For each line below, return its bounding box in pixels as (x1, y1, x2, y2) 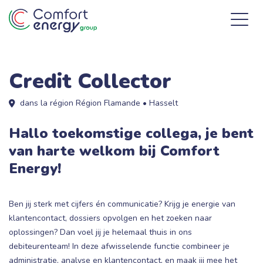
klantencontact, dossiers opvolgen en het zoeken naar (9, 213, 212, 224)
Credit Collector (9, 67, 171, 95)
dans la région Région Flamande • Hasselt (20, 97, 178, 109)
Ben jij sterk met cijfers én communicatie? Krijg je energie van (9, 198, 235, 210)
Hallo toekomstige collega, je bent (9, 124, 254, 143)
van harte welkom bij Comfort (9, 141, 220, 160)
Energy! (9, 159, 61, 178)
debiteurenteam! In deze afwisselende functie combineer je (9, 241, 230, 252)
